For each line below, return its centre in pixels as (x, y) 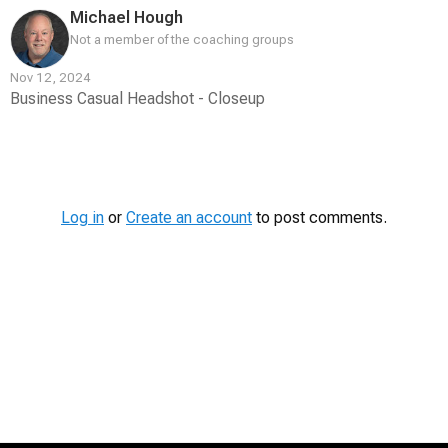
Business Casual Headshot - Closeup (137, 98)
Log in (82, 217)
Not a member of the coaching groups (182, 39)
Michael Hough (126, 17)
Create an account (189, 217)
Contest (40, 137)
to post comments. (319, 217)
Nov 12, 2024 (50, 77)
